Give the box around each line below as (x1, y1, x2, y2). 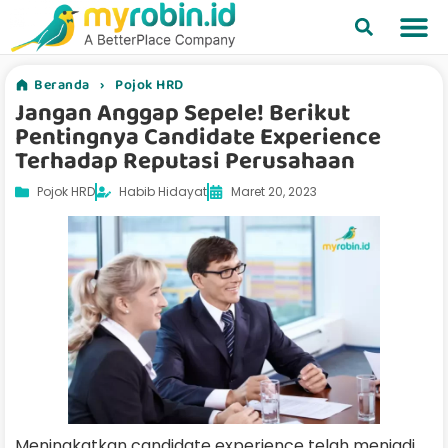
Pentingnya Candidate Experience (15, 117, 381, 156)
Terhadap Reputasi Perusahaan (15, 141, 355, 180)
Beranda (34, 73, 90, 96)
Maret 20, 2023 (231, 182, 317, 200)
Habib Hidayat (119, 182, 207, 200)
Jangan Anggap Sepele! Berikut (15, 93, 350, 132)
